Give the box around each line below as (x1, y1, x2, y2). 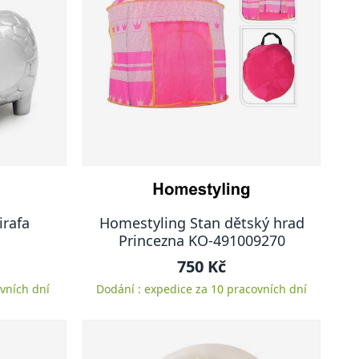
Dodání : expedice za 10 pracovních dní (96, 281, 307, 296)
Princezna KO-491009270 (118, 231, 285, 250)
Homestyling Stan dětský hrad (99, 213, 305, 232)
